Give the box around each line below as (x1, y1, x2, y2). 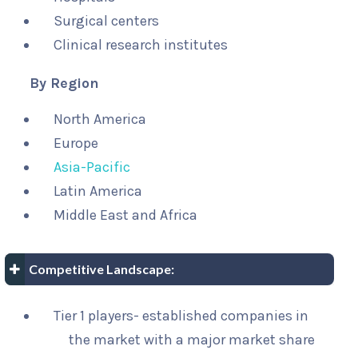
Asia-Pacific (54, 158, 130, 177)
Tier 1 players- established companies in (54, 307, 308, 325)
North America (54, 110, 146, 129)
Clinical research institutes (54, 36, 228, 54)
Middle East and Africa (54, 206, 197, 225)
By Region (30, 74, 99, 93)
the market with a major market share (69, 331, 316, 349)
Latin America (54, 182, 142, 201)
